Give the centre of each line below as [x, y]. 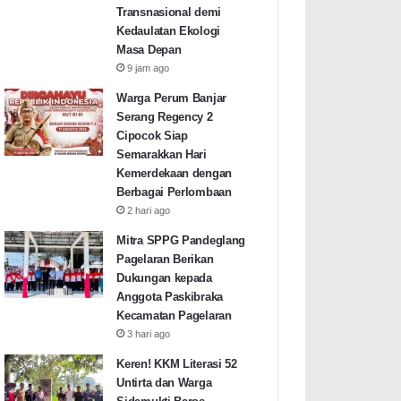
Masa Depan [149, 50]
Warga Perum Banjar [171, 98]
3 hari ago [149, 334]
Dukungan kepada [164, 278]
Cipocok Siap [152, 136]
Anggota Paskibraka [170, 297]
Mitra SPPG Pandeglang [181, 241]
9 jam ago [149, 68]
